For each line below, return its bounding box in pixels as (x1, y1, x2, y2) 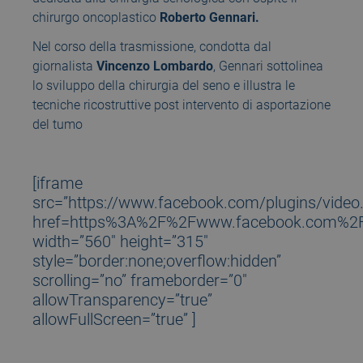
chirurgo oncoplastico (32, 10, 160, 26)
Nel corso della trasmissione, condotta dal (32, 39, 271, 55)
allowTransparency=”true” (32, 290, 212, 310)
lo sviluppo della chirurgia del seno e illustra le (32, 78, 295, 94)
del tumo (32, 117, 83, 133)
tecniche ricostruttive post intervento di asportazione (32, 97, 331, 113)
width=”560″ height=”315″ (32, 232, 208, 252)
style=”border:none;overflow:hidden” (32, 251, 281, 271)
